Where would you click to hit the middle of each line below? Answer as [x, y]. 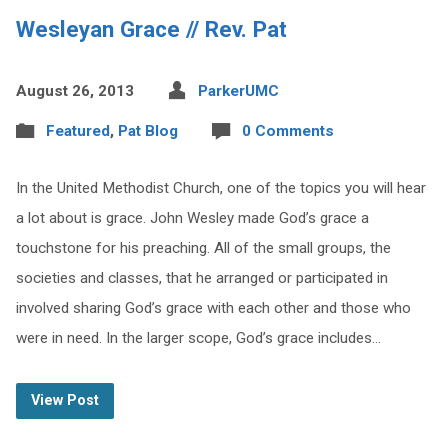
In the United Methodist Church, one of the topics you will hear [220, 188]
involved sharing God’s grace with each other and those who [213, 308]
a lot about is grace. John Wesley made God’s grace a [192, 218]
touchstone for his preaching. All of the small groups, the [203, 248]
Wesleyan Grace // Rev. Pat [151, 29]
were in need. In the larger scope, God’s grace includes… [198, 338]
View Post [64, 400]
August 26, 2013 [74, 91]
